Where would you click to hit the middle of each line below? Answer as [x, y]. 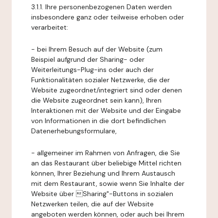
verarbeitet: [50, 27]
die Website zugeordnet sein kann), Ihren [96, 100]
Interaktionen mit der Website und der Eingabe [106, 110]
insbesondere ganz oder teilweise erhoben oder [108, 17]
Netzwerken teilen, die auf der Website [92, 204]
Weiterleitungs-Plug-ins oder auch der [92, 70]
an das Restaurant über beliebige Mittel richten [106, 163]
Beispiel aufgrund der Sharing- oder [88, 59]
